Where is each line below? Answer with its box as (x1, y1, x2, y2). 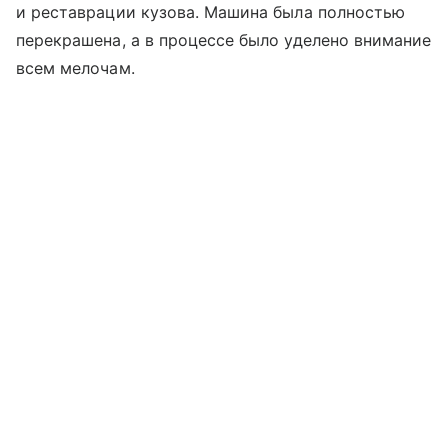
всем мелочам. (16, 58, 135, 79)
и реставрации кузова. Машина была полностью (16, 2, 406, 23)
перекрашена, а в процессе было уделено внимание (16, 30, 432, 51)
